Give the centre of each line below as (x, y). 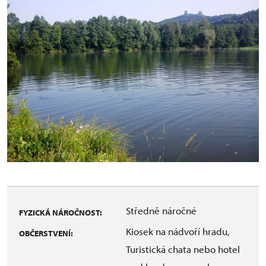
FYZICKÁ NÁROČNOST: (61, 212)
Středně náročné (161, 210)
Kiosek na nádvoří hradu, (178, 231)
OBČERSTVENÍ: (46, 233)
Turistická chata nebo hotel (183, 249)
